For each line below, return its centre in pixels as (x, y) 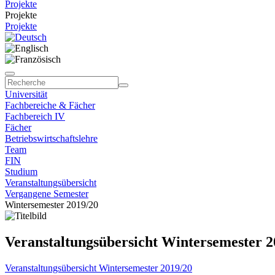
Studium (21, 172)
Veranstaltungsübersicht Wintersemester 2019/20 (99, 268)
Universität (26, 94)
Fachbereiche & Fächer (50, 105)
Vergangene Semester (47, 194)
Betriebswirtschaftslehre (51, 138)
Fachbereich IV (35, 116)
